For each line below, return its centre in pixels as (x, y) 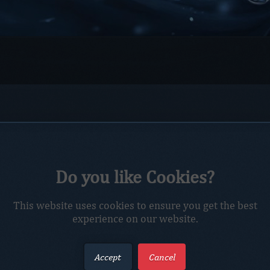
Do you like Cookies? (135, 177)
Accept (108, 257)
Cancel (162, 257)
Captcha (76, 262)
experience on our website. (135, 218)
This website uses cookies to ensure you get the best (135, 205)
